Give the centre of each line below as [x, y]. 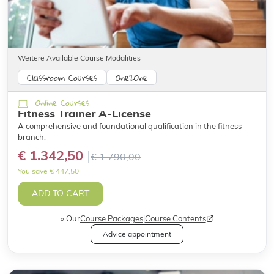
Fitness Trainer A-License [84, 114]
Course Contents [175, 219]
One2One [131, 78]
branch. [32, 137]
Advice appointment [137, 234]
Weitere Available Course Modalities [79, 58]
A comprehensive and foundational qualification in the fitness [130, 126]
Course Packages [111, 219]
